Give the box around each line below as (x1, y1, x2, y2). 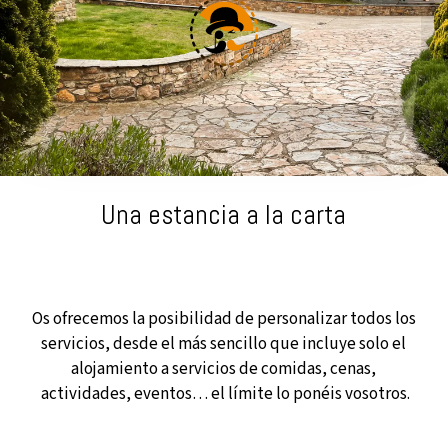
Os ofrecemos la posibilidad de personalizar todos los (31, 307, 416, 332)
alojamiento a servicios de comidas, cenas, (71, 357, 377, 382)
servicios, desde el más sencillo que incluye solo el (41, 332, 407, 357)
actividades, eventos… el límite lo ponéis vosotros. (37, 382, 410, 407)
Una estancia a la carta (101, 197, 347, 232)
